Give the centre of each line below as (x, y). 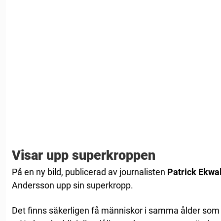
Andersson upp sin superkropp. (73, 185)
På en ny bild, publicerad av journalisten (90, 172)
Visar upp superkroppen (84, 155)
